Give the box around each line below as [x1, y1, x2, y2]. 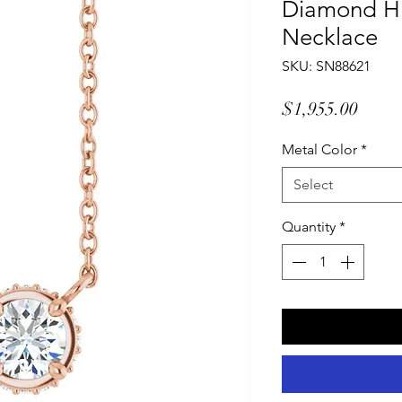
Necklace [282, 23, 378, 51]
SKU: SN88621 [282, 57, 371, 74]
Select [293, 176, 333, 193]
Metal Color [282, 141, 357, 158]
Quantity [282, 218, 336, 235]
